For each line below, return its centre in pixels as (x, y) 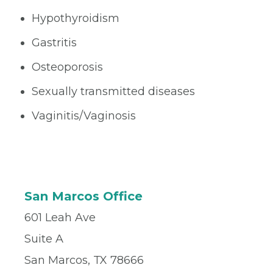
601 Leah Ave (60, 217)
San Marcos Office (83, 196)
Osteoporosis (67, 67)
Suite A (44, 239)
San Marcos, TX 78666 (84, 260)
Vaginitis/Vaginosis (84, 115)
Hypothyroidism (76, 18)
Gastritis (54, 42)
